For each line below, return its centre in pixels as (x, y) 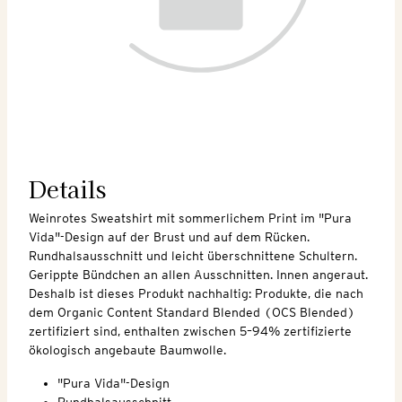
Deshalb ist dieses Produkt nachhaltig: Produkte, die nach (196, 293)
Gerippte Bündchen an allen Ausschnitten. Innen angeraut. (198, 274)
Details (67, 188)
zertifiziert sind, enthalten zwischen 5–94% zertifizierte (190, 331)
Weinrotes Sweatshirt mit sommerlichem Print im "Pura (190, 218)
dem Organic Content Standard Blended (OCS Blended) (192, 312)
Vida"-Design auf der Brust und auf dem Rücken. (169, 236)
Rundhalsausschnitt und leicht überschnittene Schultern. (193, 255)
